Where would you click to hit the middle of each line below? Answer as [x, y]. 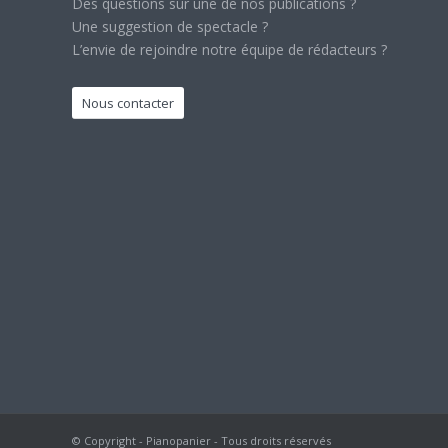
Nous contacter [128, 102]
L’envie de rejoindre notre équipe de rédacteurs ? [229, 49]
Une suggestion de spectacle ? [170, 26]
